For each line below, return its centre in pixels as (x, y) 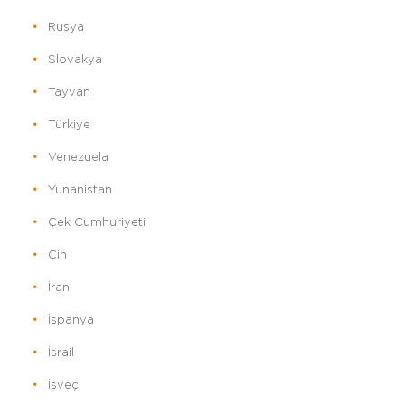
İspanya (71, 320)
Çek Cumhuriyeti (96, 223)
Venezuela (78, 158)
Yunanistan (80, 190)
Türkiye (69, 125)
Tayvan (69, 93)
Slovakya (75, 60)
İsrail (61, 353)
